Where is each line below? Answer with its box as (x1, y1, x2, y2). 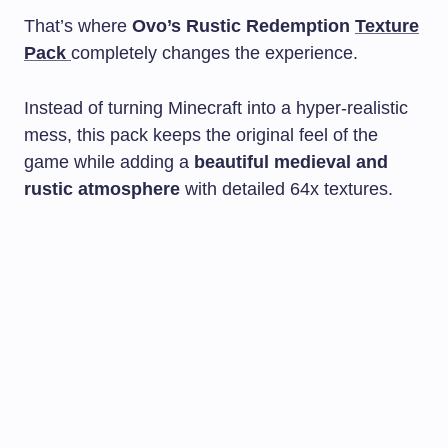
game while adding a (24, 151, 194, 172)
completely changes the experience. (71, 42, 358, 63)
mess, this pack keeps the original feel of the (24, 124, 378, 145)
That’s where (24, 15, 132, 36)
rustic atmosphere (24, 178, 180, 199)
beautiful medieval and (194, 151, 388, 172)
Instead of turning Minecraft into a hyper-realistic (24, 97, 408, 118)
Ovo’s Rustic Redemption (132, 15, 355, 36)
